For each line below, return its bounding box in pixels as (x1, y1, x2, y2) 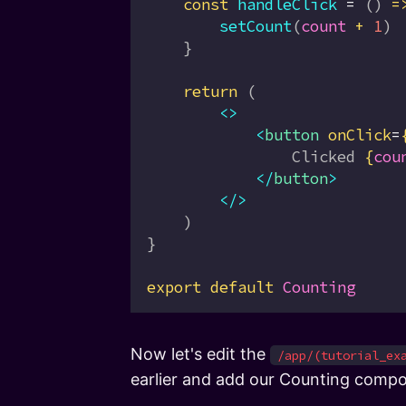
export (147, 276, 201, 297)
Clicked (147, 146, 364, 167)
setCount (147, 15, 292, 36)
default (201, 276, 274, 297)
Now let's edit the (130, 343, 270, 363)
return (147, 81, 237, 101)
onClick (319, 124, 391, 145)
